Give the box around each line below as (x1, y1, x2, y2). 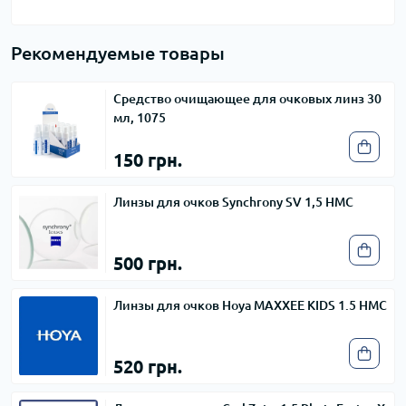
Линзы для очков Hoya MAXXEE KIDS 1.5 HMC (113, 297, 387, 313)
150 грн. (113, 149, 182, 170)
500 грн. (113, 252, 182, 274)
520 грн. (113, 355, 182, 377)
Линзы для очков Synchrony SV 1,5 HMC (113, 194, 353, 209)
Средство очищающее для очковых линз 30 (113, 91, 382, 106)
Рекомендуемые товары (11, 42, 225, 63)
